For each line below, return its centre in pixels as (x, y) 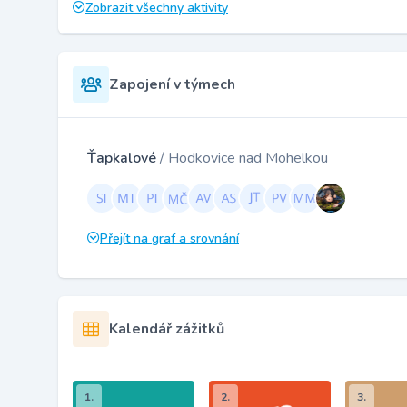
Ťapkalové (124, 158)
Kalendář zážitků (167, 328)
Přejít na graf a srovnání (169, 238)
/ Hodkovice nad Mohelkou (244, 158)
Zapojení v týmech (172, 84)
